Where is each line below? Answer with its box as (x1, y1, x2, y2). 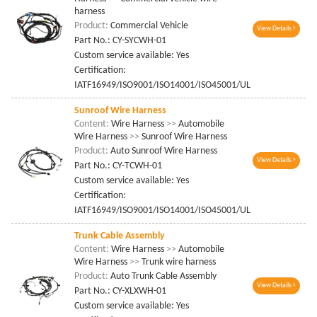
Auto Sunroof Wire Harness (110, 146, 218, 157)
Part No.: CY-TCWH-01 (74, 161, 163, 172)
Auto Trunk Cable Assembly (110, 271, 217, 282)
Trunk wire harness (139, 257, 217, 268)
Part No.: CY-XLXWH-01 (74, 286, 167, 297)
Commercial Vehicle (110, 21, 189, 32)
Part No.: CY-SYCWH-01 (74, 35, 167, 47)
